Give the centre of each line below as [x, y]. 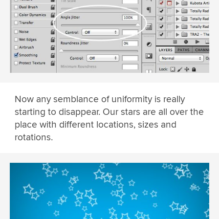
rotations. [34, 138]
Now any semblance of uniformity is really [100, 99]
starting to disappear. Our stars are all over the [109, 112]
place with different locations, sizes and [96, 125]
